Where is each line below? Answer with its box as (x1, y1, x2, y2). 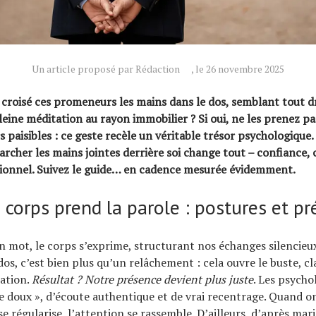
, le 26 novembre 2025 (191, 62, 284, 76)
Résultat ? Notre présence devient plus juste (32, 272, 253, 288)
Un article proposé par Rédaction (32, 62, 180, 76)
